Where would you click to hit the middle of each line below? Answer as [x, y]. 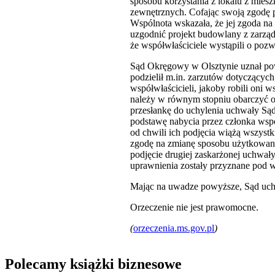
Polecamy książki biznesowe [93, 264]
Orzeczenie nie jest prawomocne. [194, 207]
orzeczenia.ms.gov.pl [174, 228]
